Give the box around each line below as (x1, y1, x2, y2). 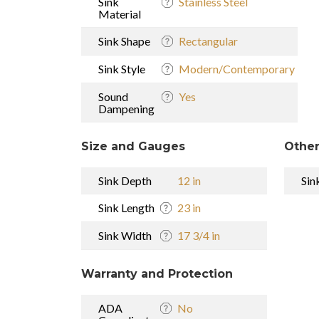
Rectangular (179, 33, 238, 48)
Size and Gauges (81, 139, 185, 153)
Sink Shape (98, 33, 150, 48)
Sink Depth (98, 173, 152, 187)
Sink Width (98, 228, 152, 242)
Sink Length (98, 200, 155, 214)
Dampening (98, 101, 155, 115)
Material (98, 6, 141, 21)
